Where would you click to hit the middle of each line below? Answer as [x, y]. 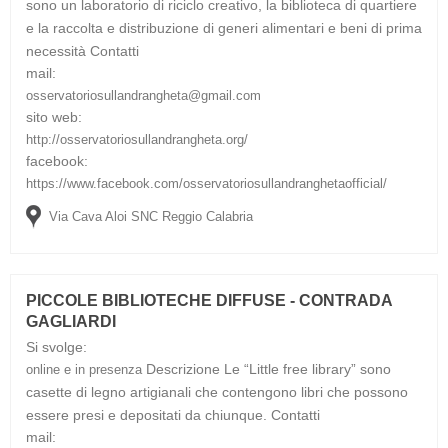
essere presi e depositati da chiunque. [148, 414]
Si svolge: [56, 346]
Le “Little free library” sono [307, 368]
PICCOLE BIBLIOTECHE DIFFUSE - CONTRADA [209, 300]
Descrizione [183, 368]
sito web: [54, 116]
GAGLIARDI [71, 321]
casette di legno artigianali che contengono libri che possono [217, 391]
